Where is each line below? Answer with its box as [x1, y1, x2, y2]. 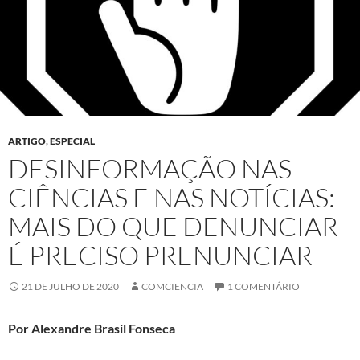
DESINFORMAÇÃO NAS [8, 151, 292, 185]
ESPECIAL [50, 134, 95, 147]
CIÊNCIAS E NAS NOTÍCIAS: [8, 180, 335, 214]
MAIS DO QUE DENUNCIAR [8, 209, 338, 243]
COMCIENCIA [141, 280, 203, 292]
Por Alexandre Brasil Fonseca [8, 320, 175, 336]
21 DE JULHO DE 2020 [22, 280, 119, 292]
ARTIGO [8, 134, 46, 147]
